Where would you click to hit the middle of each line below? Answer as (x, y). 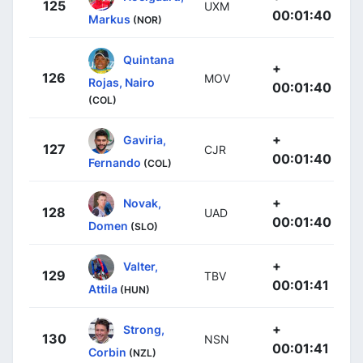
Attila (103, 289)
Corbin (107, 352)
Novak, (142, 203)
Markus (109, 19)
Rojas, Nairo (122, 83)
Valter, (141, 266)
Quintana (149, 59)
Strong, (144, 329)
